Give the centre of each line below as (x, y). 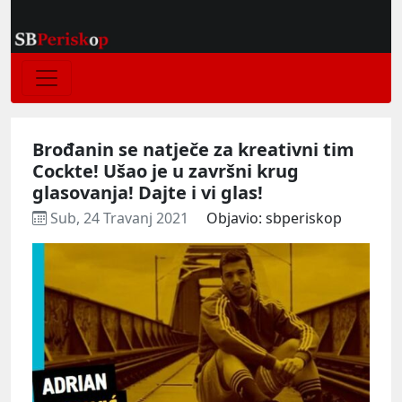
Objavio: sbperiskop (274, 218)
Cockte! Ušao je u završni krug (166, 170)
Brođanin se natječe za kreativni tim (193, 149)
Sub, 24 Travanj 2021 (119, 218)
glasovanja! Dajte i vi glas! (148, 192)
